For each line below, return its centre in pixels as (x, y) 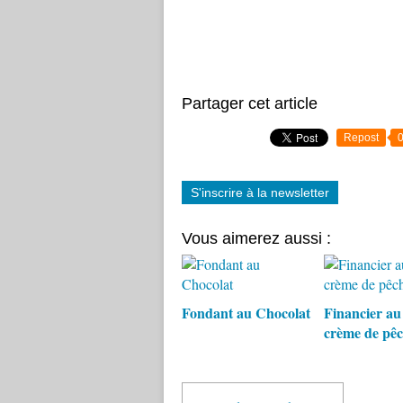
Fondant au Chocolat (246, 313)
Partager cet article (250, 103)
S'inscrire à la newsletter (260, 193)
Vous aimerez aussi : (256, 238)
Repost (361, 138)
